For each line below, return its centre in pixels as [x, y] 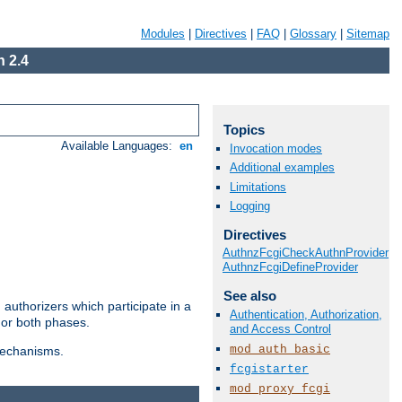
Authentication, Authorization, [306, 315]
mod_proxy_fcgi [280, 389]
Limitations [258, 187]
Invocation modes [276, 149]
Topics [244, 130]
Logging [250, 205]
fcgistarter [269, 369]
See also [249, 296]
